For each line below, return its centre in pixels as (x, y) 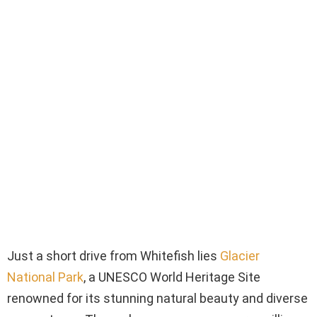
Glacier (240, 255)
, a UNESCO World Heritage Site (172, 277)
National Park (45, 277)
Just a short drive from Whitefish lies (114, 255)
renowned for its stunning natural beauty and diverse (157, 298)
